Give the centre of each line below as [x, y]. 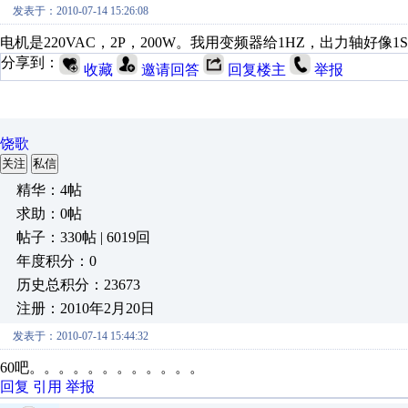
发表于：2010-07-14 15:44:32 [81, 336]
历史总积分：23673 [78, 285]
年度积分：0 [56, 261]
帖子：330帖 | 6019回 [83, 237]
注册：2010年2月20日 [86, 308]
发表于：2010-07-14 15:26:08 [81, 11]
